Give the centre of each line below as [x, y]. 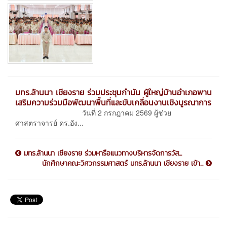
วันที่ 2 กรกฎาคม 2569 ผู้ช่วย [93, 112]
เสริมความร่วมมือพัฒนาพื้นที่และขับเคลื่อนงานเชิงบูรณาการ [113, 102]
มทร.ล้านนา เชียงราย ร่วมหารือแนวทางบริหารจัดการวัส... [102, 153]
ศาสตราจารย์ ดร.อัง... [49, 122]
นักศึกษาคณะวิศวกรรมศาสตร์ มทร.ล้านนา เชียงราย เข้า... [124, 163]
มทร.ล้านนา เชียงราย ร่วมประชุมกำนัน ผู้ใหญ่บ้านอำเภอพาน [113, 92]
